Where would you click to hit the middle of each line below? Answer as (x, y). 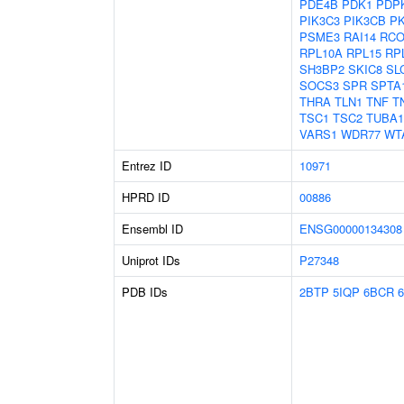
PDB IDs (145, 292)
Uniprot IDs (151, 260)
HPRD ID (146, 197)
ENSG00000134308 (351, 229)
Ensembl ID (152, 229)
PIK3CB (365, 20)
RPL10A (321, 53)
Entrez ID (147, 165)
